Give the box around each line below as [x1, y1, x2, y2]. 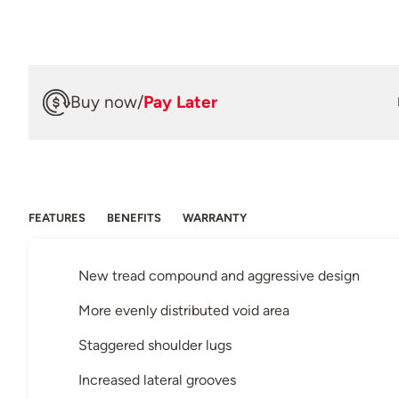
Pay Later [143, 92, 217, 113]
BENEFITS [107, 210, 161, 224]
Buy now [70, 92, 137, 113]
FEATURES [28, 210, 85, 224]
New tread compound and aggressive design [78, 266, 360, 284]
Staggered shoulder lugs [78, 336, 232, 354]
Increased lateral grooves [78, 370, 236, 388]
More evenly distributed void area [78, 301, 289, 319]
